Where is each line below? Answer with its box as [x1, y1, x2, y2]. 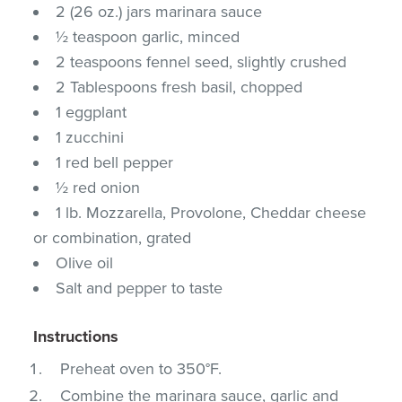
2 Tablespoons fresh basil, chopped [56, 76, 303, 97]
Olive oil [56, 252, 114, 273]
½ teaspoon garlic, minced [56, 26, 240, 47]
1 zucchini [56, 127, 125, 147]
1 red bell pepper [56, 152, 174, 172]
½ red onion [56, 177, 141, 197]
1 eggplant [56, 101, 127, 122]
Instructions [33, 326, 119, 346]
